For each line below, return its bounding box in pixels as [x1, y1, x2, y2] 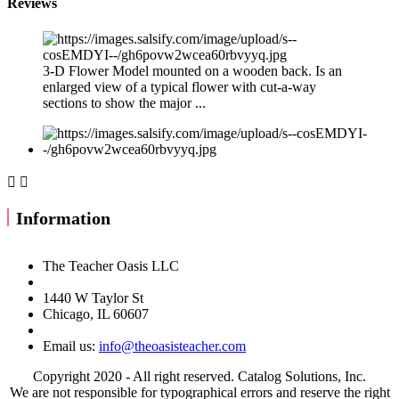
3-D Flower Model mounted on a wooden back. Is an [43, 62, 342, 78]
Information [16, 208, 110, 228]
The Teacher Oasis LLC [43, 257, 179, 273]
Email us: [43, 338, 99, 354]
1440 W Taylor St [43, 289, 143, 305]
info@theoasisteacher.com [99, 338, 246, 354]
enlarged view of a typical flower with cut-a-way [43, 78, 316, 94]
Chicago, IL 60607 [43, 305, 149, 322]
